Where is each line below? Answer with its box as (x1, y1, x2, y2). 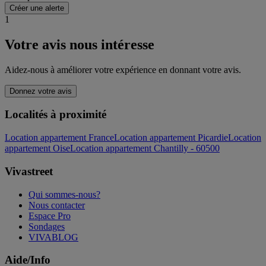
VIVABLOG (28, 232, 78, 242)
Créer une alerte (9, 3, 64, 12)
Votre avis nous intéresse (5, 36, 154, 52)
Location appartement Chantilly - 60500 (70, 143, 220, 154)
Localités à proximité (5, 108, 106, 121)
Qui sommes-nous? (28, 189, 100, 199)
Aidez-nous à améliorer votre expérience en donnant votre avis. (5, 64, 241, 75)
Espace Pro (28, 210, 71, 221)
